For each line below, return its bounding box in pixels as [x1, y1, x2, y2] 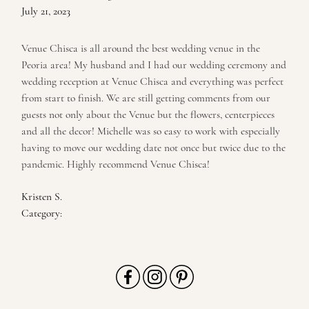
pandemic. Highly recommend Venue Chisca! [21, 159, 210, 170]
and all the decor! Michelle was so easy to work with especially [21, 126, 280, 137]
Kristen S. [21, 191, 62, 203]
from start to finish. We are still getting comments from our [21, 92, 270, 104]
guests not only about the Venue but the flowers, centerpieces [21, 109, 275, 121]
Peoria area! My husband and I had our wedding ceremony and [21, 59, 286, 71]
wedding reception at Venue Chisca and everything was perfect [21, 76, 283, 88]
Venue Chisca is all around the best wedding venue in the [21, 43, 260, 54]
